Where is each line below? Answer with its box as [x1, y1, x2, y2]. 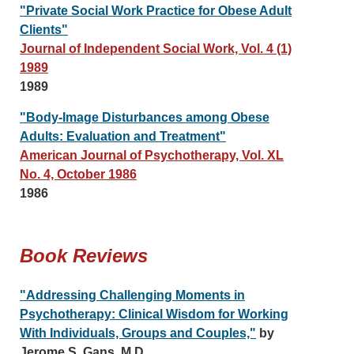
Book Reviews [20, 245, 148, 266]
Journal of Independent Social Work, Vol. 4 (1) [20, 42, 292, 55]
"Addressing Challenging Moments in [20, 288, 245, 302]
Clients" [20, 23, 68, 36]
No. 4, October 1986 [20, 168, 137, 181]
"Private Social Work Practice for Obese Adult [20, 4, 292, 17]
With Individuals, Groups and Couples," [20, 326, 256, 340]
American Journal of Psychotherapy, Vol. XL [20, 149, 284, 162]
